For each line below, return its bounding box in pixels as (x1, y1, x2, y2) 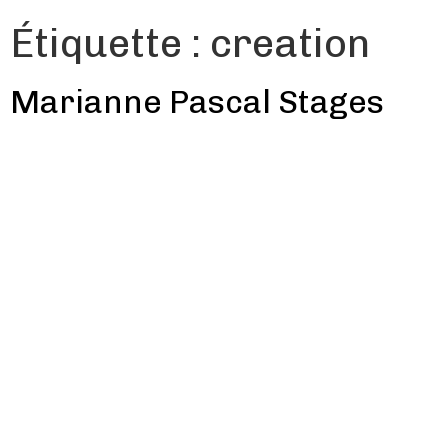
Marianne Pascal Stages (10, 83, 384, 121)
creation (210, 19, 370, 67)
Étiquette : (10, 19, 210, 67)
